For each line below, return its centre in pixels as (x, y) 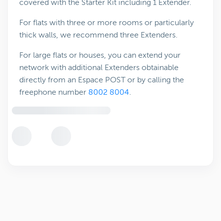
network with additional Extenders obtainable (99, 68)
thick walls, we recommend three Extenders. (98, 35)
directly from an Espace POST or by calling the (102, 80)
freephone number (54, 92)
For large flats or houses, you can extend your (100, 55)
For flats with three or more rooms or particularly (107, 23)
